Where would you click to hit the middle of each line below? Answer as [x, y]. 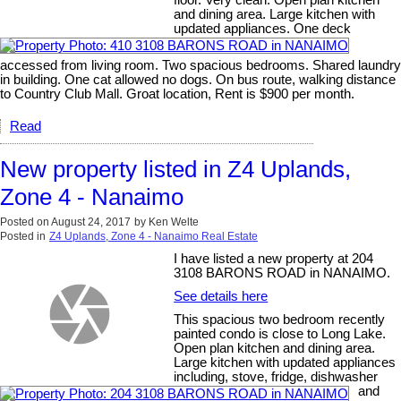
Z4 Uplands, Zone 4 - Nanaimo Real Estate [154, 237]
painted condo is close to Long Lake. [280, 334]
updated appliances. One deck [263, 29]
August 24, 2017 [91, 222]
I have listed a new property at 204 [274, 259]
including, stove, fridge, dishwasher [276, 377]
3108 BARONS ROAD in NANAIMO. [282, 273]
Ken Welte [174, 222]
